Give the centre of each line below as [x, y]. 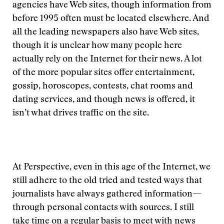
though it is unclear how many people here [97, 46]
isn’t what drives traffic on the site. [81, 113]
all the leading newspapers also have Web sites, [106, 32]
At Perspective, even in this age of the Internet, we [111, 167]
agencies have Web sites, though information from [112, 5]
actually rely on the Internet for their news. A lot [107, 59]
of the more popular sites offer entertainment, [103, 73]
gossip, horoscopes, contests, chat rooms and [103, 86]
